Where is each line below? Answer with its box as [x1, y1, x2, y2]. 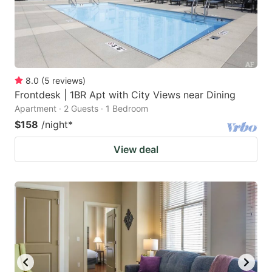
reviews [52, 75, 83, 86]
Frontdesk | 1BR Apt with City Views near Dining [15, 88, 236, 101]
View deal [114, 143, 158, 155]
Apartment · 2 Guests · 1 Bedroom [15, 103, 148, 114]
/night [41, 118, 68, 131]
